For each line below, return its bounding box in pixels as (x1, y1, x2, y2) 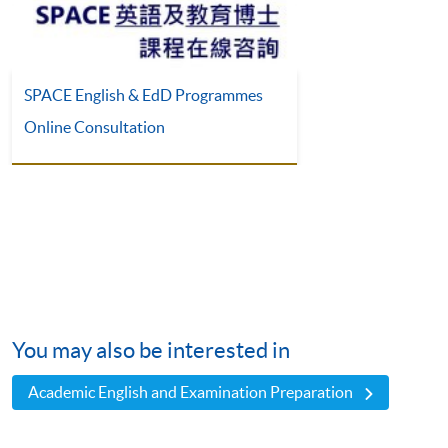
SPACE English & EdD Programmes (24, 86, 263, 105)
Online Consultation (24, 118, 165, 137)
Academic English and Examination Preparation (28, 383, 354, 402)
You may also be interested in (12, 338, 290, 363)
